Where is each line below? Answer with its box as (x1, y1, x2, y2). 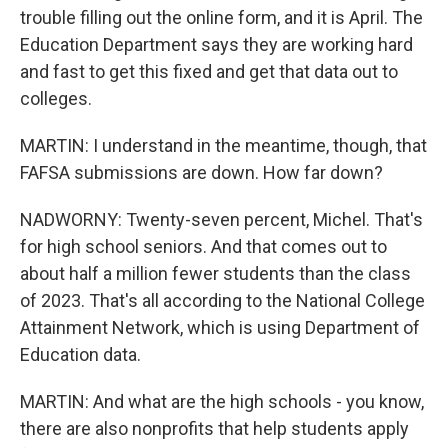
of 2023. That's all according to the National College (20, 289, 425, 311)
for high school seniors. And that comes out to (20, 235, 387, 257)
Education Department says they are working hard (20, 33, 413, 55)
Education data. (20, 343, 141, 365)
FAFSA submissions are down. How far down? (20, 161, 383, 183)
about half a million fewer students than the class (20, 262, 411, 284)
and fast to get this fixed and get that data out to (20, 60, 398, 82)
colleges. (20, 87, 92, 109)
